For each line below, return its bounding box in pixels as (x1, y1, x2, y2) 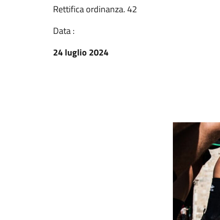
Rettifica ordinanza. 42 (53, 2, 137, 16)
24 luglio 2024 (53, 46, 109, 59)
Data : (53, 24, 75, 37)
